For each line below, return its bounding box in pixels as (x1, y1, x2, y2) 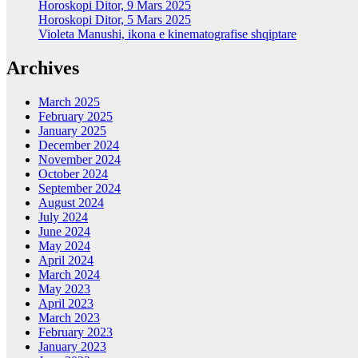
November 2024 (38, 153, 121, 167)
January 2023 (38, 340, 106, 354)
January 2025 (38, 124, 106, 138)
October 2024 (38, 167, 108, 181)
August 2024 (38, 196, 104, 210)
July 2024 (38, 210, 88, 225)
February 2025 (38, 109, 113, 124)
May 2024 (38, 239, 90, 253)
